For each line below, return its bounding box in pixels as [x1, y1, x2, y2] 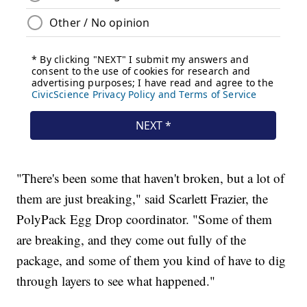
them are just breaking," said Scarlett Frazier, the [16, 190, 269, 208]
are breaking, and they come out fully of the [16, 231, 247, 249]
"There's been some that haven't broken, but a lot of [16, 169, 285, 187]
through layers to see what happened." [16, 272, 216, 290]
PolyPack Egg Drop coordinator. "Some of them [16, 210, 273, 228]
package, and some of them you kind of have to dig [16, 251, 286, 269]
